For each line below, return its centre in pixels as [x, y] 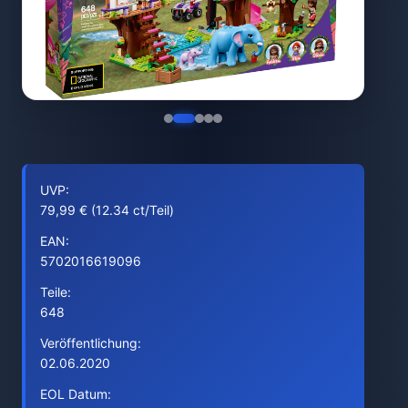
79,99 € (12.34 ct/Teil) [107, 210]
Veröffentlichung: [91, 343]
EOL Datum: [76, 394]
